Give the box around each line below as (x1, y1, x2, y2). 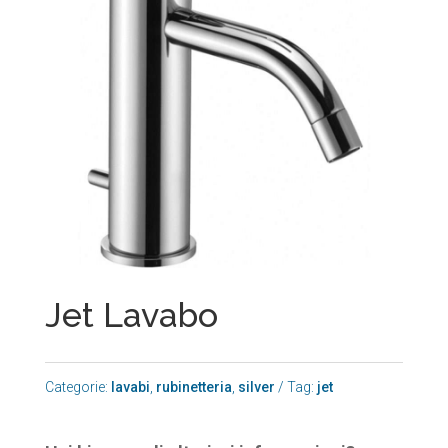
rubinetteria (155, 379, 232, 396)
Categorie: (44, 379, 111, 396)
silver (237, 379, 275, 396)
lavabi (110, 379, 150, 396)
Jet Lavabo (44, 295, 218, 336)
